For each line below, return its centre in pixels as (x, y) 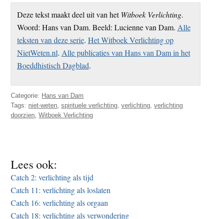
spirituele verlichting (89, 106)
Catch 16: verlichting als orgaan (60, 203)
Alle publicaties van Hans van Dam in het (126, 52)
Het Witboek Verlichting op (131, 40)
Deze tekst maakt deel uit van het (69, 14)
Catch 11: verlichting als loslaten (61, 190)
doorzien (23, 115)
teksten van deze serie (50, 40)
